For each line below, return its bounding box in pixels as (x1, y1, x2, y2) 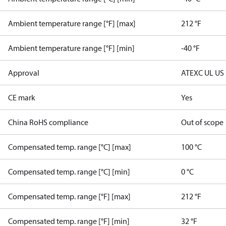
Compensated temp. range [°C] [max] (8, 142, 131, 152)
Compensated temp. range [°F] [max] (8, 191, 131, 201)
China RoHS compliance (8, 117, 88, 127)
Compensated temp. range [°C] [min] (8, 166, 130, 177)
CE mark (8, 92, 35, 102)
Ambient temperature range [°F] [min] (8, 43, 135, 53)
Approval (8, 68, 39, 78)
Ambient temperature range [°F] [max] (8, 18, 136, 28)
